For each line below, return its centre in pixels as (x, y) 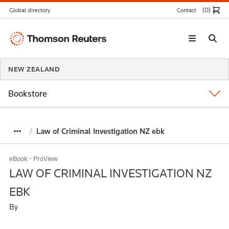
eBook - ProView (33, 159)
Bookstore (28, 94)
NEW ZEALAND (34, 69)
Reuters (22, 49)
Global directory (30, 10)
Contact (187, 10)
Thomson (25, 37)
